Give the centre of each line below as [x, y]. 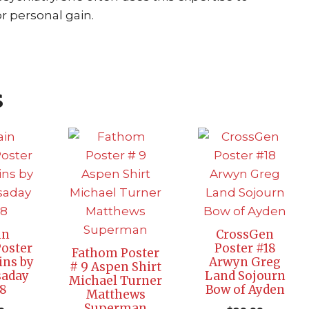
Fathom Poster [116, 253]
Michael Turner [116, 280]
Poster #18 [245, 248]
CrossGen [245, 234]
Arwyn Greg [245, 262]
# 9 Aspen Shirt [116, 267]
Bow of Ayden [245, 289]
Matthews [116, 294]
